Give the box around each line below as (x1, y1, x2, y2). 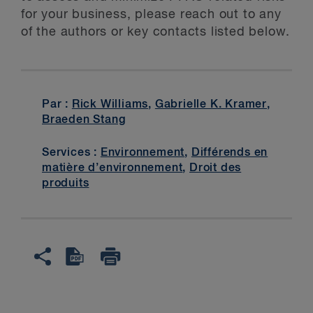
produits (42, 177, 89, 189)
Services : (42, 147, 101, 159)
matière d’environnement (42, 162, 183, 174)
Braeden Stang (42, 115, 126, 126)
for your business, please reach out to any (21, 8, 282, 21)
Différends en (191, 147, 268, 159)
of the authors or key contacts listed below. (21, 26, 291, 38)
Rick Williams (71, 99, 149, 111)
